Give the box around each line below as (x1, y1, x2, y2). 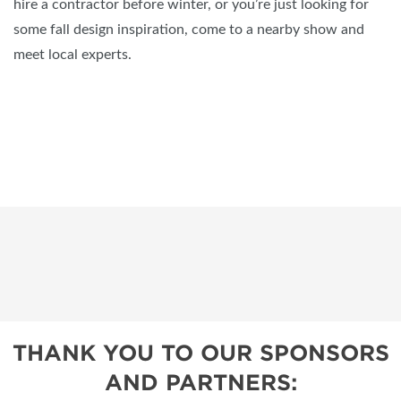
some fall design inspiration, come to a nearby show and (13, 21, 364, 37)
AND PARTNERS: (104, 369, 297, 396)
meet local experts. (13, 47, 132, 62)
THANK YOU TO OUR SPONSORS (12, 339, 389, 366)
